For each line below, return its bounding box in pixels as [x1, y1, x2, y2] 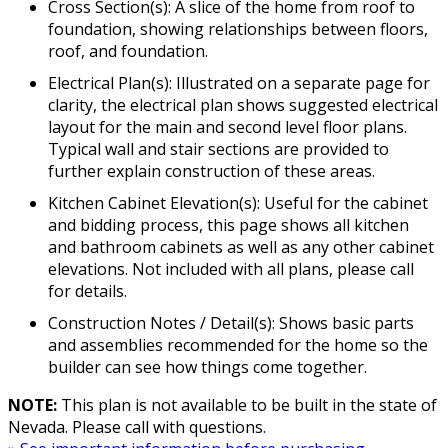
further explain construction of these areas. [48, 160, 375, 183]
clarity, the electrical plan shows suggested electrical [48, 94, 438, 117]
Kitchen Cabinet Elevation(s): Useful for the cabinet [48, 192, 428, 215]
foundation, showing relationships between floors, [48, 18, 428, 41]
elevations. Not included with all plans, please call [48, 258, 414, 281]
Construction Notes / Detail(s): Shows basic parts [48, 312, 414, 335]
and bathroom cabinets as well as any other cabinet [48, 236, 434, 259]
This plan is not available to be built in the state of [57, 394, 437, 417]
